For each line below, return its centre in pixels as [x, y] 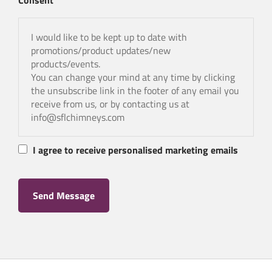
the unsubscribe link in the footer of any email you [135, 90]
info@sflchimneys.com [78, 117]
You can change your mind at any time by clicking [133, 77]
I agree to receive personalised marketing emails [135, 150]
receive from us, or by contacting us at [110, 104]
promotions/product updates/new [101, 50]
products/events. [66, 64]
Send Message [64, 195]
